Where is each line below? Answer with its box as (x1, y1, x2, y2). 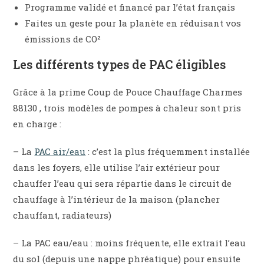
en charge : (13, 118, 62, 130)
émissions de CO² (25, 33, 101, 45)
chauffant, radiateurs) (13, 209, 112, 222)
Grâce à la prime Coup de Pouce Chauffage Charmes (13, 86, 243, 98)
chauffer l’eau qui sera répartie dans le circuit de (13, 177, 232, 190)
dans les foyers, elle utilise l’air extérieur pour (13, 161, 220, 174)
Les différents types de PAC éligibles (13, 57, 226, 72)
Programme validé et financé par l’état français (25, 1, 236, 14)
